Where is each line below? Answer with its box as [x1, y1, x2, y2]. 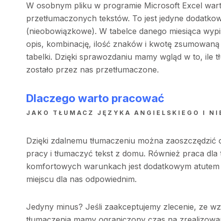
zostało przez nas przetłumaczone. [26, 64, 161, 74]
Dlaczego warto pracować [26, 91, 164, 105]
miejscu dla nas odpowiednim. [26, 174, 139, 184]
